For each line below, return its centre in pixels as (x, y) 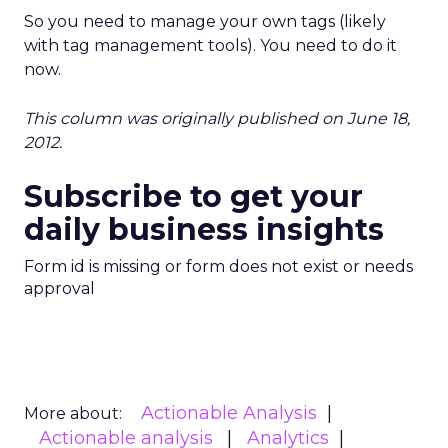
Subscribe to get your (193, 196)
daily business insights (204, 229)
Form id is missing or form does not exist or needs (218, 266)
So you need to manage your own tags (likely (205, 21)
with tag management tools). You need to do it (210, 45)
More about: (73, 413)
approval (59, 288)
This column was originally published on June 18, (217, 118)
